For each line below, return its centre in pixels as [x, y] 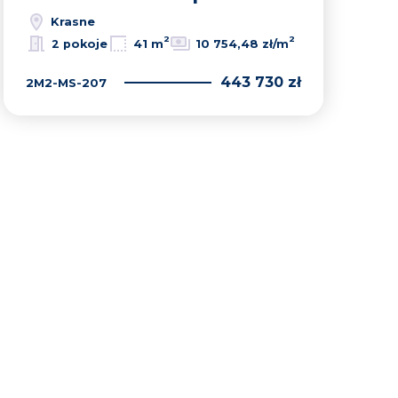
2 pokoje [80, 44]
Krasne [71, 21]
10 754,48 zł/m [242, 44]
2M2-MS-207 [66, 82]
